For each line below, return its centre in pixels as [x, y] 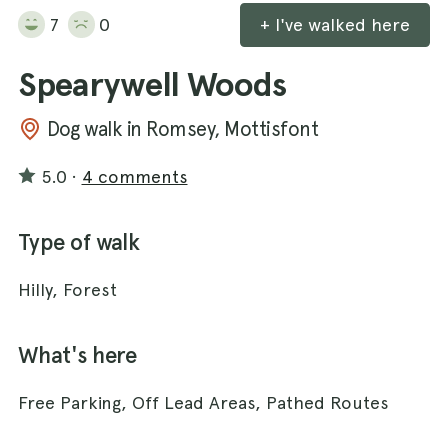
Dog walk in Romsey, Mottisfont [182, 128]
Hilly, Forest [67, 289]
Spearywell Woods [152, 84]
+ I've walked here [335, 24]
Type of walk [79, 242]
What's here [77, 355]
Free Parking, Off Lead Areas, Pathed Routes [203, 402]
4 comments [134, 176]
